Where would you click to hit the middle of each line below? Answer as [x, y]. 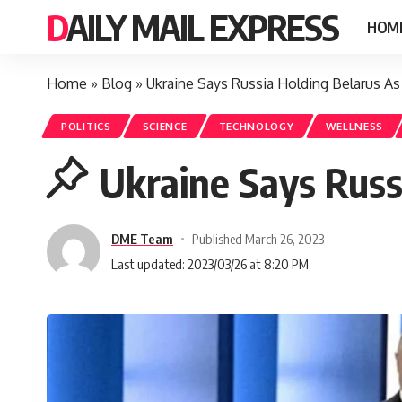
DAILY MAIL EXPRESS [202, 27]
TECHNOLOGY [256, 126]
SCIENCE [165, 126]
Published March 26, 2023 [258, 238]
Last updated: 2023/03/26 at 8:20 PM [210, 263]
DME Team [142, 238]
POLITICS [86, 126]
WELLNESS [354, 126]
